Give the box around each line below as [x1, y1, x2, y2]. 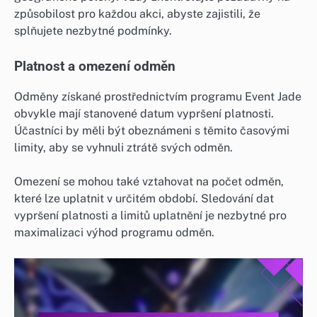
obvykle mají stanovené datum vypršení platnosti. [14, 106, 274, 120]
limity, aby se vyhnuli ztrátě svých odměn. [14, 140, 233, 154]
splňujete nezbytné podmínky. [14, 24, 172, 38]
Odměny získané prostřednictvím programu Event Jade [14, 89, 301, 103]
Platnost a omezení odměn [14, 59, 175, 75]
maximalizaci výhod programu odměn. [14, 225, 214, 239]
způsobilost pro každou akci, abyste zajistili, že [14, 7, 260, 21]
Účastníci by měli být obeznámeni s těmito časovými [14, 123, 289, 137]
